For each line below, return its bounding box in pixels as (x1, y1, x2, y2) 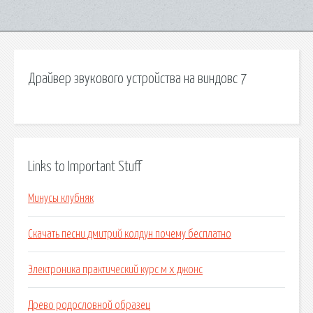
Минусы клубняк (28, 193, 94, 205)
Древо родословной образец (28, 300, 150, 312)
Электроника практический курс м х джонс (28, 264, 203, 276)
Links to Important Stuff (28, 159, 141, 174)
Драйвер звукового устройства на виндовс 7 (28, 72, 247, 86)
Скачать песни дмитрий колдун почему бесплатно (28, 228, 231, 240)
